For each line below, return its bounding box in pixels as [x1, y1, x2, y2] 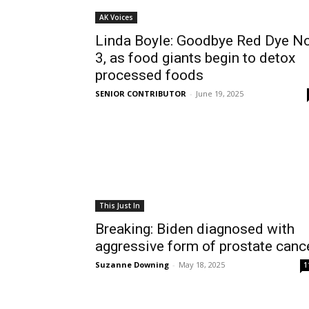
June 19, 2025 [196, 88, 243, 99]
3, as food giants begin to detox [95, 50, 295, 66]
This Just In [99, 201, 140, 210]
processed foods [95, 67, 203, 83]
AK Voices [99, 12, 133, 22]
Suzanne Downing [95, 259, 169, 270]
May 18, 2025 [179, 259, 225, 270]
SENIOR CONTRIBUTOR [95, 88, 186, 99]
